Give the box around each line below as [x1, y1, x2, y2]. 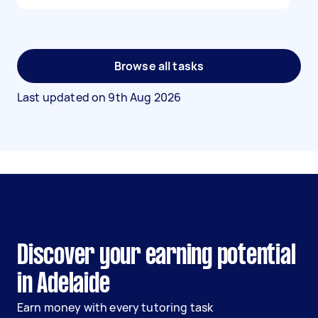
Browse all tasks [114, 58, 204, 74]
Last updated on [17, 89, 109, 105]
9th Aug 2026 [108, 89, 182, 105]
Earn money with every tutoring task [17, 300, 214, 315]
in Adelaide [17, 272, 110, 297]
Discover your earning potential [17, 243, 296, 269]
